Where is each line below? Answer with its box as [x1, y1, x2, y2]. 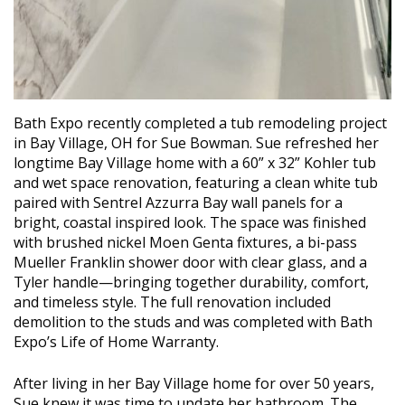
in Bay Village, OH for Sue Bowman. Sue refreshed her [14, 133, 379, 154]
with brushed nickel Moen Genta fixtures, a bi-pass [14, 232, 357, 253]
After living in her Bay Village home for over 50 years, [14, 373, 374, 394]
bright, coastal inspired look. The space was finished [14, 212, 366, 233]
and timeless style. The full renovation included [14, 292, 331, 313]
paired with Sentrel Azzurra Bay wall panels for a [14, 193, 343, 213]
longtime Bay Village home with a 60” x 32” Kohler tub [14, 153, 376, 174]
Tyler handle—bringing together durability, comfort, [14, 272, 369, 293]
